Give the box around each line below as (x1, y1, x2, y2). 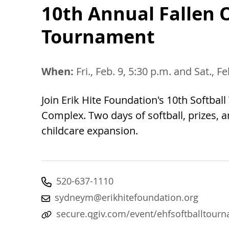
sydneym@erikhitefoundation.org (55, 191, 198, 203)
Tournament (41, 24, 155, 49)
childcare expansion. (41, 123, 138, 138)
